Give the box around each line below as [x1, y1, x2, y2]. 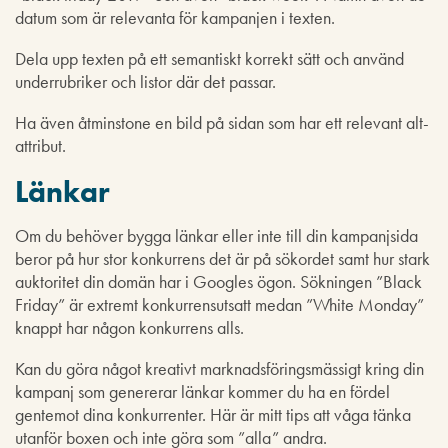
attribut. [15, 133, 66, 157]
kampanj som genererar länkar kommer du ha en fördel [15, 379, 390, 403]
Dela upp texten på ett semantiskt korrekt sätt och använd [15, 46, 404, 70]
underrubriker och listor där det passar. [15, 69, 276, 93]
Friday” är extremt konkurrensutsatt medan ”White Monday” [15, 292, 424, 316]
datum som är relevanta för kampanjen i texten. [15, 5, 335, 29]
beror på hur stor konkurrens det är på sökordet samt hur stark [15, 246, 430, 270]
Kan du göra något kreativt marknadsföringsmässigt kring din [15, 356, 424, 380]
